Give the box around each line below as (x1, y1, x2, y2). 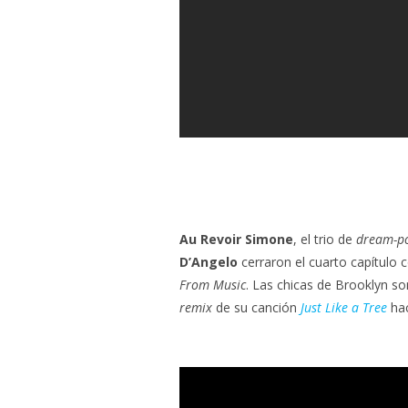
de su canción (212, 298, 301, 316)
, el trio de (293, 229, 356, 248)
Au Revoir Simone (179, 229, 293, 248)
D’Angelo (179, 252, 238, 270)
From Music (179, 275, 246, 293)
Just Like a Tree (301, 298, 387, 316)
